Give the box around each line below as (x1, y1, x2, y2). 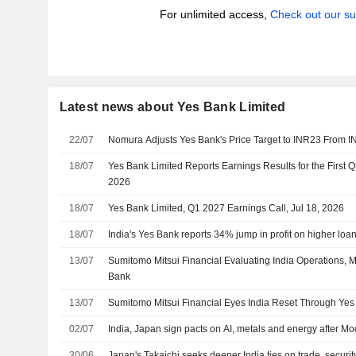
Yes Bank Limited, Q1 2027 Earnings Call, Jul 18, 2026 (108, 203, 345, 214)
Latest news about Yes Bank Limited (59, 100, 286, 114)
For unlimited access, (159, 8, 270, 21)
